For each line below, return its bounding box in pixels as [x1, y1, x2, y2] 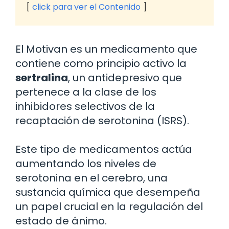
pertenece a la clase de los [15, 84, 156, 99]
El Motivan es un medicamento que [15, 41, 197, 56]
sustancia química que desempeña [15, 185, 200, 199]
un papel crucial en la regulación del [15, 199, 203, 214]
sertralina [15, 70, 68, 85]
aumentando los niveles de [15, 156, 156, 171]
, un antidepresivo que [68, 70, 182, 85]
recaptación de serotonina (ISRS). [15, 113, 189, 128]
